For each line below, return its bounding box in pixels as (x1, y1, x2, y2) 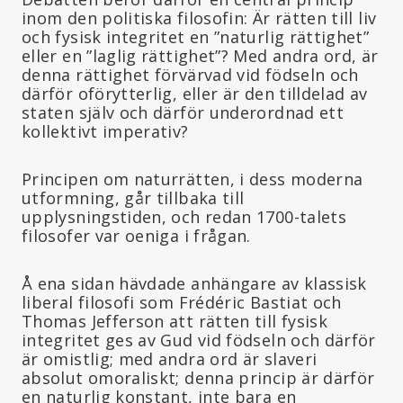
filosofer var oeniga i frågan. (22, 224, 251, 246)
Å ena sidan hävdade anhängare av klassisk (22, 272, 367, 294)
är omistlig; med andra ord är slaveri (22, 347, 318, 370)
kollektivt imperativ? (22, 120, 189, 142)
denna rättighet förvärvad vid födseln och (22, 63, 359, 85)
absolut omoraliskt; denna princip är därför (22, 366, 375, 389)
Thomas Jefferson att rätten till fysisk (22, 309, 328, 332)
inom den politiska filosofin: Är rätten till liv (22, 6, 377, 29)
